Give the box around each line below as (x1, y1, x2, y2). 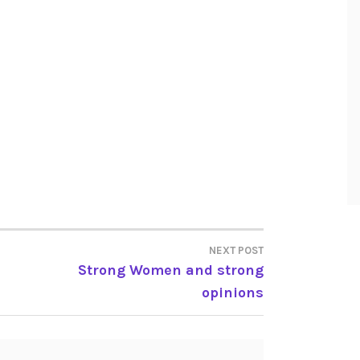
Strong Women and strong (78, 261, 264, 280)
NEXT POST (209, 244, 264, 257)
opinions (202, 284, 264, 302)
